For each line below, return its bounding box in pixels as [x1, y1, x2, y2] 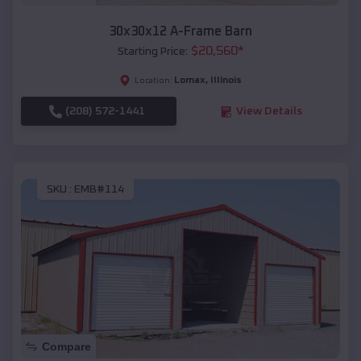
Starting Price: [117, 46, 188, 58]
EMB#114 [74, 183, 124, 195]
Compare [42, 339, 91, 353]
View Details [235, 106, 302, 118]
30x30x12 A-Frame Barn [109, 25, 252, 39]
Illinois [210, 76, 242, 86]
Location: [135, 77, 172, 85]
